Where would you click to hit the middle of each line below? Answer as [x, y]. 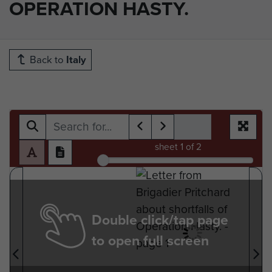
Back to [47, 59]
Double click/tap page [160, 219]
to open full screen [150, 240]
